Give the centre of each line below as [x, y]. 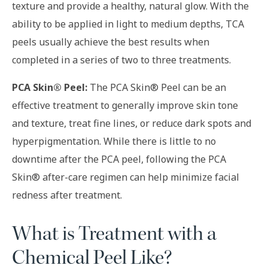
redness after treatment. [67, 195]
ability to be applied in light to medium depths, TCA [128, 24]
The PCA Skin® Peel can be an [157, 87]
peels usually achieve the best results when [111, 42]
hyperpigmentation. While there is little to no [114, 141]
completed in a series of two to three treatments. [121, 60]
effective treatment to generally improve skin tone [125, 105]
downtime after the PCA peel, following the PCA [119, 159]
